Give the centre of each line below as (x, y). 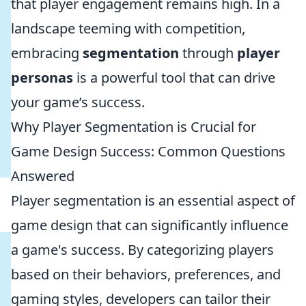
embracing (47, 53)
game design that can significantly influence (150, 225)
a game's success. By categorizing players (142, 250)
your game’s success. (78, 102)
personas (42, 78)
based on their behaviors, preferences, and (146, 274)
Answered (43, 176)
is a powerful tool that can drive (174, 78)
